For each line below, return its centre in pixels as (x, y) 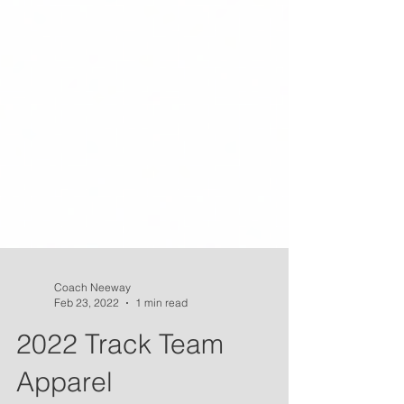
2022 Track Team (120, 373)
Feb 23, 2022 (87, 331)
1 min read (161, 331)
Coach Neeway (92, 316)
